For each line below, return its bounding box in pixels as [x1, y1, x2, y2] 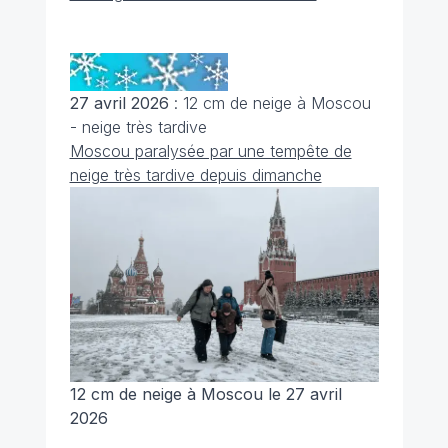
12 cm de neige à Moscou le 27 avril [69, 384, 342, 405]
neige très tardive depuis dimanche [69, 165, 322, 186]
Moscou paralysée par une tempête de [69, 141, 352, 162]
